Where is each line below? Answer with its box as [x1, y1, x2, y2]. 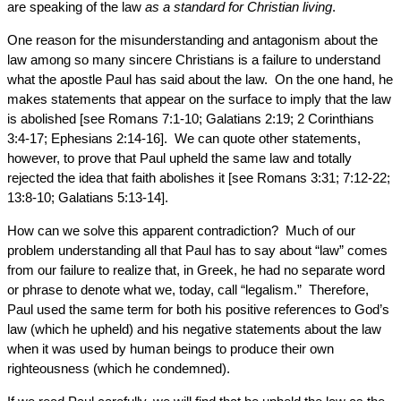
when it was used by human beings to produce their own [7, 341, 334, 356]
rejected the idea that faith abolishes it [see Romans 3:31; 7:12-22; [7, 170, 390, 185]
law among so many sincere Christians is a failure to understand [7, 52, 380, 67]
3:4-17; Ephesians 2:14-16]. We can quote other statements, [7, 131, 361, 146]
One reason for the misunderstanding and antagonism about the [7, 32, 378, 47]
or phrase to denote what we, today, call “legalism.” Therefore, [7, 282, 369, 297]
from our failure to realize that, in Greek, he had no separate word [7, 262, 385, 277]
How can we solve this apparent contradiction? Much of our [7, 223, 355, 238]
